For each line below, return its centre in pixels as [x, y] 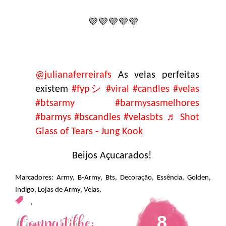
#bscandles [98, 117]
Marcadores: [36, 178]
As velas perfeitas [155, 75]
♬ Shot [183, 117]
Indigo [25, 190]
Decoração [136, 178]
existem [54, 89]
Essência [169, 178]
